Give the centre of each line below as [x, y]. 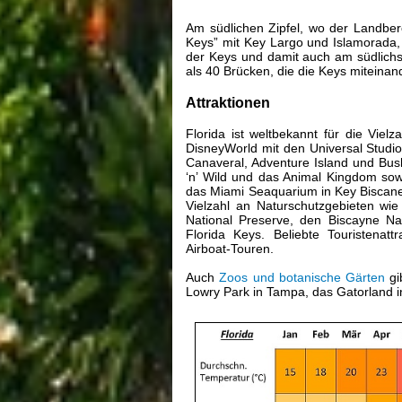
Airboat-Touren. [230, 249]
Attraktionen [228, 103]
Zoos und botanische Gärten [302, 278]
